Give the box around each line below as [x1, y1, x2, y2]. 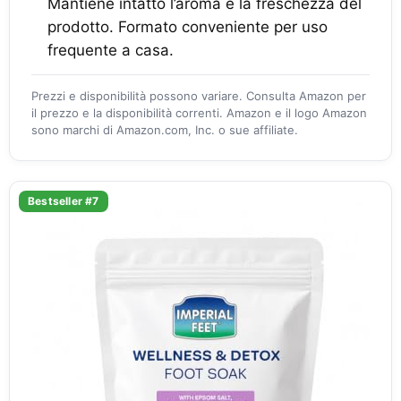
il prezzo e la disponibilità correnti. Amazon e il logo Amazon [31, 106, 367, 120]
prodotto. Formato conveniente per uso [47, 18, 328, 36]
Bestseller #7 [28, 194, 99, 208]
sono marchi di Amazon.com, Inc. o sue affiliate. [31, 123, 298, 137]
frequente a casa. [47, 41, 174, 59]
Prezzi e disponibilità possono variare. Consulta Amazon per [31, 89, 366, 103]
